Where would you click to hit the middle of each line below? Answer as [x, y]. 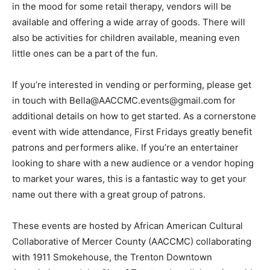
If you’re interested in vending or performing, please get [132, 85]
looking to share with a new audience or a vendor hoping [133, 163]
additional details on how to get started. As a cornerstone [134, 116]
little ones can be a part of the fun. [85, 53]
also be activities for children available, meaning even [126, 38]
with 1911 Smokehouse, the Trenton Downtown [112, 257]
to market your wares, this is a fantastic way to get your [129, 179]
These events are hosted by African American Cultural [127, 226]
